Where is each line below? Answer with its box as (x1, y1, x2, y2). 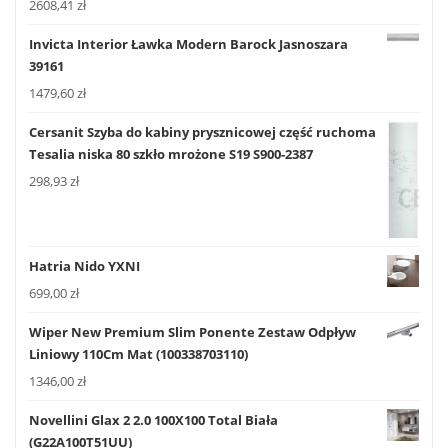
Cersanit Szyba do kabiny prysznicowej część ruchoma (29, 123, 376, 142)
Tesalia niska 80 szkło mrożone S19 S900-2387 (29, 145, 313, 164)
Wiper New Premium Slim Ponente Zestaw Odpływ (29, 323, 356, 342)
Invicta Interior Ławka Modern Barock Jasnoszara (29, 35, 348, 54)
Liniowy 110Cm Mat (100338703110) (29, 345, 248, 364)
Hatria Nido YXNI (29, 256, 140, 275)
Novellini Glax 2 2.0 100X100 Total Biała (29, 411, 278, 430)
